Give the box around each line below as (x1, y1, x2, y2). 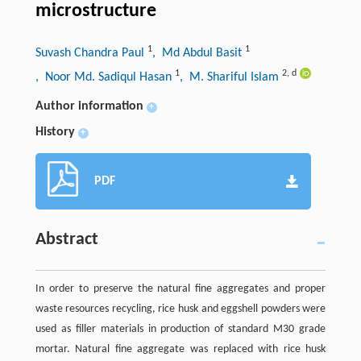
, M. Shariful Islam (179, 70, 282, 84)
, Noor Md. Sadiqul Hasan (35, 70, 175, 84)
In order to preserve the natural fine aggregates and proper (35, 282, 326, 295)
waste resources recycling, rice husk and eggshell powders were (35, 302, 326, 315)
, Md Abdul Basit (151, 46, 245, 60)
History (35, 125, 75, 139)
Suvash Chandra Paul (35, 46, 147, 60)
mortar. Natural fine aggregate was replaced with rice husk (35, 342, 326, 355)
